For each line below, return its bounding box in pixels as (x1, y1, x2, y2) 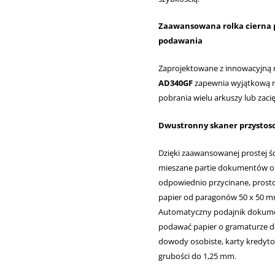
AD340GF (158, 77, 193, 89)
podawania (158, 35, 203, 47)
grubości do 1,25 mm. (158, 250, 236, 261)
